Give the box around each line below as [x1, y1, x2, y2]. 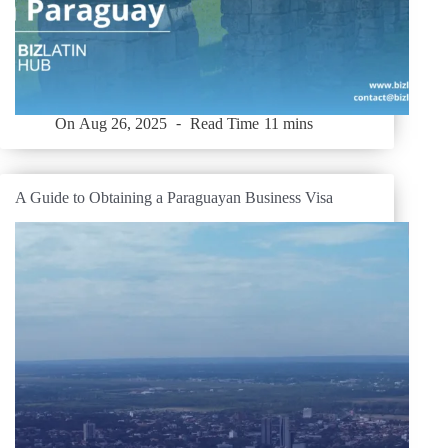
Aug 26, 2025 [79, 114, 168, 132]
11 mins [263, 114, 313, 132]
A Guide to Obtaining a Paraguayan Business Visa [15, 188, 333, 206]
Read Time [190, 114, 260, 132]
